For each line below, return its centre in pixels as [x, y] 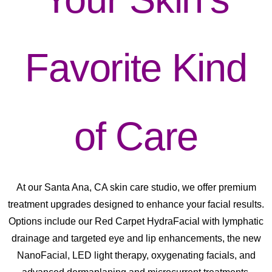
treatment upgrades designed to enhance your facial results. [136, 205]
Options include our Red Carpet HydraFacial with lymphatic [136, 222]
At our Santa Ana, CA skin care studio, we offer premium [136, 188]
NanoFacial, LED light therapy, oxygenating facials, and [136, 256]
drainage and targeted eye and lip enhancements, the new [136, 239]
